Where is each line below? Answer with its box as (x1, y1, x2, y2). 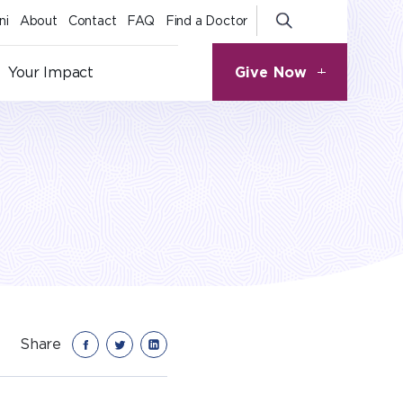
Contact (67, 13, 117, 28)
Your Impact (8, 64, 94, 82)
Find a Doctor (165, 13, 248, 28)
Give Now (243, 63, 317, 81)
